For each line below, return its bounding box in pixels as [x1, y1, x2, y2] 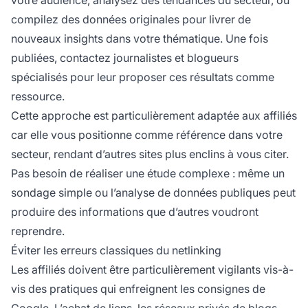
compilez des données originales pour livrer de [11, 12, 251, 27]
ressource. [11, 89, 65, 104]
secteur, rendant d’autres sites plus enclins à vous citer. [11, 147, 289, 162]
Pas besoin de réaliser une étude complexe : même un [11, 166, 285, 181]
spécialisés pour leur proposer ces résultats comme [11, 70, 274, 85]
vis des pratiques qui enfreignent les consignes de [11, 282, 265, 296]
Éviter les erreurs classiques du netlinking [11, 243, 221, 258]
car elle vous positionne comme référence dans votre [11, 128, 283, 142]
